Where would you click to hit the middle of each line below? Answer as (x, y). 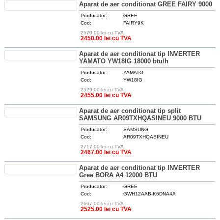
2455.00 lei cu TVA (106, 95)
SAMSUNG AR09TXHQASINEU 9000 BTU (140, 118)
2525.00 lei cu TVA (106, 209)
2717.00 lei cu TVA (102, 147)
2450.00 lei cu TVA (106, 38)
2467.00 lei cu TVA (106, 152)
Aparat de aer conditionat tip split (130, 111)
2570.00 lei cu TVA (102, 33)
